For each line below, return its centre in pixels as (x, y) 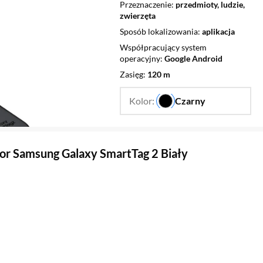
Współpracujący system (163, 47)
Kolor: (143, 101)
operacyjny (140, 58)
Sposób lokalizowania (159, 31)
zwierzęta (138, 15)
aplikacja (218, 31)
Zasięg (131, 74)
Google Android (193, 58)
